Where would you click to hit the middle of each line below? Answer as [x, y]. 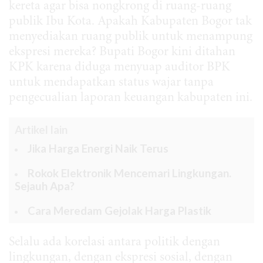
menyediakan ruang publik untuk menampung [131, 37]
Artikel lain [41, 130]
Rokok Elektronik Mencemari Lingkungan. [129, 173]
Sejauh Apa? [45, 186]
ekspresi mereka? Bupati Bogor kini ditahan [122, 53]
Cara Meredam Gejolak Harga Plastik [119, 211]
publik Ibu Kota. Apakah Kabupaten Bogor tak [130, 22]
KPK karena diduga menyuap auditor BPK [119, 68]
